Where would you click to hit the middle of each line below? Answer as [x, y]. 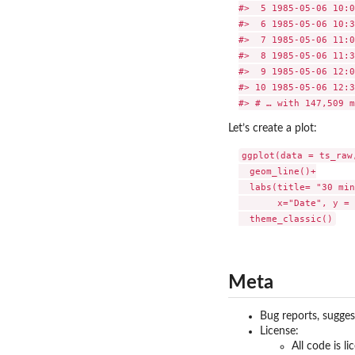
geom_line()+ [277, 171]
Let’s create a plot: [273, 128]
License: [279, 332]
